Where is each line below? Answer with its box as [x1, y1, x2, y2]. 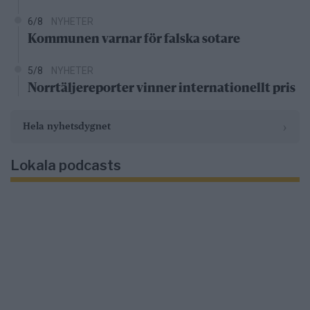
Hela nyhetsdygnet [23, 120, 111, 132]
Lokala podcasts [10, 156, 121, 174]
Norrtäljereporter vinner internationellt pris [28, 82, 295, 95]
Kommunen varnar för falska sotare [28, 33, 240, 46]
